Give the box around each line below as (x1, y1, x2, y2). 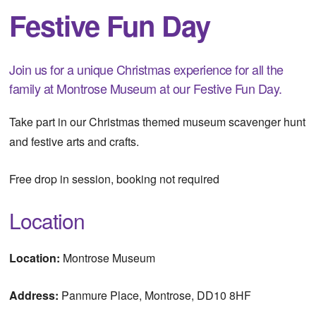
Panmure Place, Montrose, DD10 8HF (61, 287, 252, 303)
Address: (9, 287, 62, 303)
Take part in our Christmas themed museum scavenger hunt (9, 114, 306, 130)
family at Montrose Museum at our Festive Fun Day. (9, 79, 282, 97)
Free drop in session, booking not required (9, 171, 220, 187)
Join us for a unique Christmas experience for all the (9, 60, 284, 78)
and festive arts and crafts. (9, 133, 140, 150)
